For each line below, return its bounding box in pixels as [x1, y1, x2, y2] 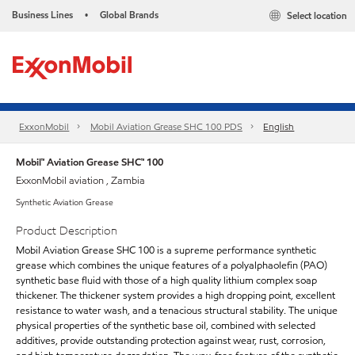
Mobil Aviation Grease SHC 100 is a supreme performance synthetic [16, 242, 316, 258]
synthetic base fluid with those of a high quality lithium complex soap [16, 273, 317, 288]
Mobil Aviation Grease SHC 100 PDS [90, 120, 242, 134]
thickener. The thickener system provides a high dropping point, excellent [16, 288, 335, 303]
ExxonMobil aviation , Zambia [16, 174, 145, 188]
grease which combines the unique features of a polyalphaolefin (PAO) [16, 258, 327, 273]
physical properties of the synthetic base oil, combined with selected [16, 318, 315, 333]
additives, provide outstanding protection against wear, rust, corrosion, [16, 333, 326, 348]
